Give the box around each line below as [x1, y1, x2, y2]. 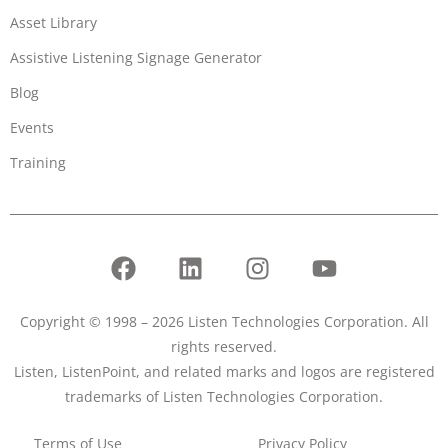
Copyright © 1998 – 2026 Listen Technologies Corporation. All [19, 311, 429, 331]
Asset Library [10, 12, 97, 32]
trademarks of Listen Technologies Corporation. [65, 386, 383, 406]
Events [10, 117, 54, 137]
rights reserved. [171, 336, 277, 356]
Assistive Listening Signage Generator [10, 47, 262, 67]
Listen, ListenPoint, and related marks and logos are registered [13, 361, 435, 381]
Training [10, 152, 66, 172]
